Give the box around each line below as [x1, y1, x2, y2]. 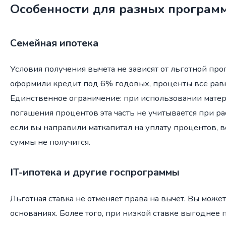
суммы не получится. [10, 136, 90, 148]
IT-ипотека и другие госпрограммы [10, 165, 180, 180]
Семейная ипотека [10, 36, 98, 50]
